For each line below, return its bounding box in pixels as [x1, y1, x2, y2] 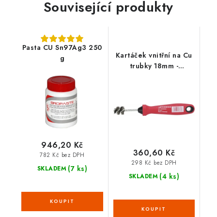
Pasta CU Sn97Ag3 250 [22, 43, 102, 52]
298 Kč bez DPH [131, 158, 177, 167]
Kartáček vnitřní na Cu [115, 50, 192, 60]
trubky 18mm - [129, 61, 178, 71]
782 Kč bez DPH [40, 151, 85, 159]
